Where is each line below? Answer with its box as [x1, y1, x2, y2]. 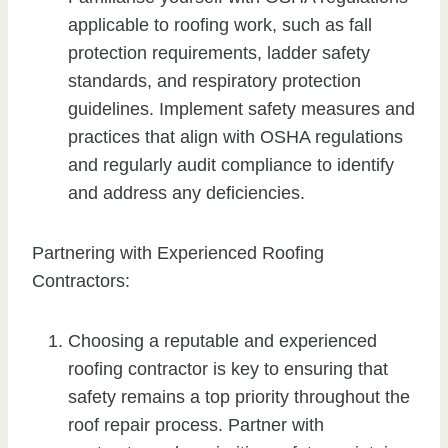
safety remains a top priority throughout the [68, 387, 410, 408]
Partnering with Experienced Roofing [32, 243, 324, 264]
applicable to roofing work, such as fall [68, 15, 372, 36]
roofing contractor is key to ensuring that [68, 359, 388, 380]
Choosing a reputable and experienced [68, 331, 377, 352]
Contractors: [32, 271, 130, 292]
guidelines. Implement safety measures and [68, 99, 415, 120]
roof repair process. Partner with [68, 415, 324, 436]
